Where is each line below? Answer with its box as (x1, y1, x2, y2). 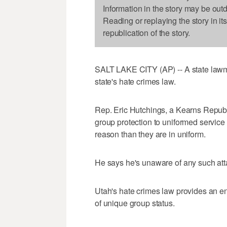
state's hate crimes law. (95, 75, 176, 88)
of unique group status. (95, 197, 175, 209)
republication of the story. (103, 27, 191, 39)
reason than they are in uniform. (95, 128, 206, 140)
